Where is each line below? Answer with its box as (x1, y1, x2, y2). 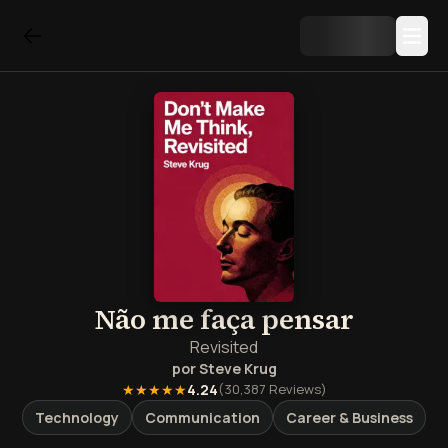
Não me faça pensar (94, 300, 354, 338)
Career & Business (286, 408, 413, 427)
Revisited (190, 336, 258, 358)
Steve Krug (198, 359, 277, 378)
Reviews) (265, 380, 327, 398)
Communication (145, 408, 260, 427)
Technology (35, 408, 119, 427)
